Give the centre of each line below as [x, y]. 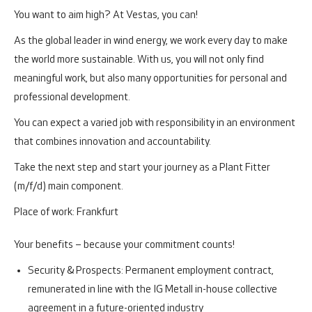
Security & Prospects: [77, 271]
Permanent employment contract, [200, 271]
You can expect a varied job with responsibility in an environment [155, 123]
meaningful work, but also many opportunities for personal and [150, 79]
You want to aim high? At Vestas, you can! [106, 15]
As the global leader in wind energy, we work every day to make [151, 41]
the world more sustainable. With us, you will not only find [139, 60]
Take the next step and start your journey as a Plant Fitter [142, 168]
